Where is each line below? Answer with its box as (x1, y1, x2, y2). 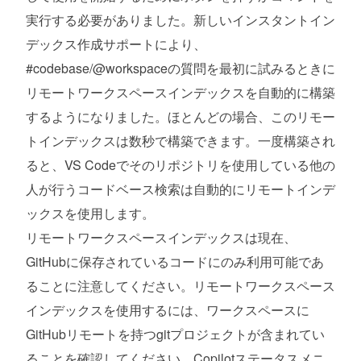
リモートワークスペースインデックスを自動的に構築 (26, 82, 335, 102)
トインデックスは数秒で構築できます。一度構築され (26, 131, 335, 150)
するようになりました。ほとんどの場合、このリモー (26, 106, 335, 126)
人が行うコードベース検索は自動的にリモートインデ (26, 179, 335, 198)
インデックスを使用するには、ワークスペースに (26, 300, 309, 319)
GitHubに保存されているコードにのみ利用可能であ (26, 251, 324, 271)
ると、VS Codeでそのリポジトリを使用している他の (26, 155, 335, 174)
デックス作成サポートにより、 (26, 34, 206, 53)
